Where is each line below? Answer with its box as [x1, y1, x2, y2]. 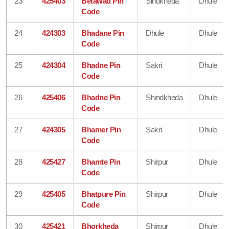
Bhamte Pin [81, 157, 121, 166]
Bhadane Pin [81, 28, 124, 37]
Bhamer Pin [81, 125, 121, 134]
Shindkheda [146, 93, 183, 102]
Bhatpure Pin [81, 189, 126, 198]
